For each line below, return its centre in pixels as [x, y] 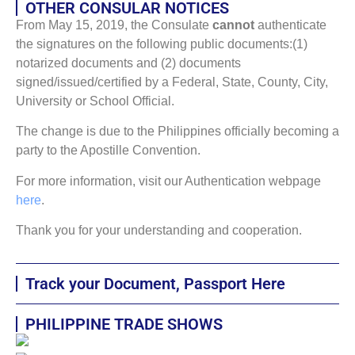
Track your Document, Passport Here [155, 284]
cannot [233, 25]
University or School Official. [95, 101]
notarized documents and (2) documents [128, 63]
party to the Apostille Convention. [108, 151]
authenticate [290, 25]
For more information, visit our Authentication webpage [168, 181]
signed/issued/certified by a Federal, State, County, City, [172, 82]
